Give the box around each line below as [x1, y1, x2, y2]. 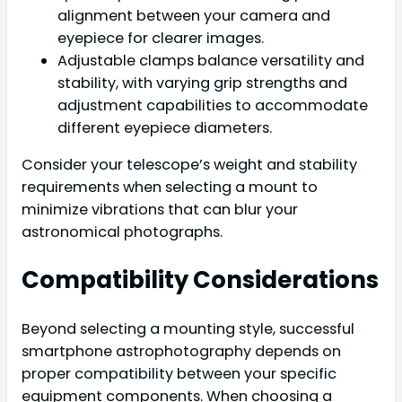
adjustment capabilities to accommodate [57, 94, 368, 116]
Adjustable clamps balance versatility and [57, 49, 364, 71]
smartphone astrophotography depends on [22, 340, 341, 362]
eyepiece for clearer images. [57, 27, 264, 48]
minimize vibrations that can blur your [22, 198, 298, 220]
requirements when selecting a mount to [22, 176, 318, 197]
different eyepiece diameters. [57, 117, 272, 138]
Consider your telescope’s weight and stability [22, 153, 357, 175]
